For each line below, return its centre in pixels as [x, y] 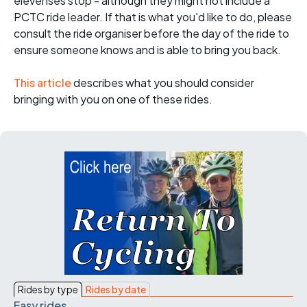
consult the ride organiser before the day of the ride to [151, 33]
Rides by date [116, 289]
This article [44, 82]
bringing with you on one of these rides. [113, 99]
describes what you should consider [164, 82]
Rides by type [48, 289]
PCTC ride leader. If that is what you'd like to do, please [153, 16]
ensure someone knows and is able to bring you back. [147, 49]
